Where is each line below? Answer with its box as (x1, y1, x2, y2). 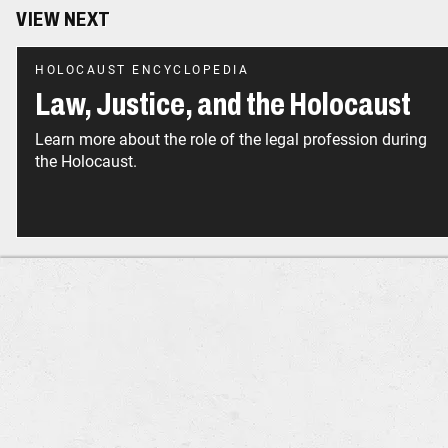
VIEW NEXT (16, 8, 111, 31)
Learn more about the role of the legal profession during (35, 130, 427, 150)
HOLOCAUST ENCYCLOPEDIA (35, 63, 249, 78)
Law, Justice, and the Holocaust (35, 87, 411, 123)
